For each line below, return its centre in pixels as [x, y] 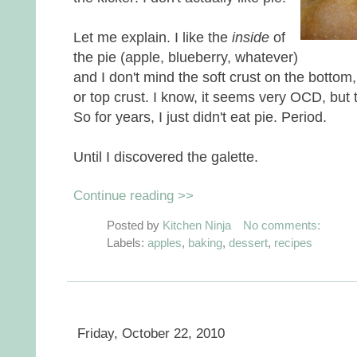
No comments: [281, 225]
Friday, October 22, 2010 [151, 333]
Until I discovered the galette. [166, 156]
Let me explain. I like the [153, 37]
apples [165, 242]
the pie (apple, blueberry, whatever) [186, 57]
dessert [248, 242]
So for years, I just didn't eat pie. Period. [200, 116]
